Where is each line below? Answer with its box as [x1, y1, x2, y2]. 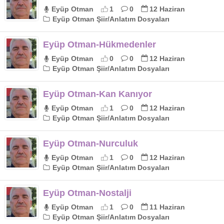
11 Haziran [149, 202, 185, 211]
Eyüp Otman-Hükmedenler [43, 39, 156, 49]
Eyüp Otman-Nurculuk [43, 138, 138, 148]
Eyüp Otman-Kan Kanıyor [43, 88, 152, 99]
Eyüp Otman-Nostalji [43, 187, 131, 198]
